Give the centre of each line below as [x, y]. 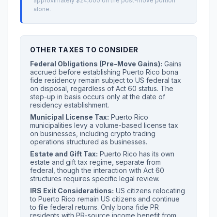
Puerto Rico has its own [136, 154]
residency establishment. [70, 105]
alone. [42, 9]
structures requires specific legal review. [95, 178]
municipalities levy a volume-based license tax [104, 125]
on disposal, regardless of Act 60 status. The [102, 88]
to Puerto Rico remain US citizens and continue [105, 199]
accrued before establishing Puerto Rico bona [104, 72]
